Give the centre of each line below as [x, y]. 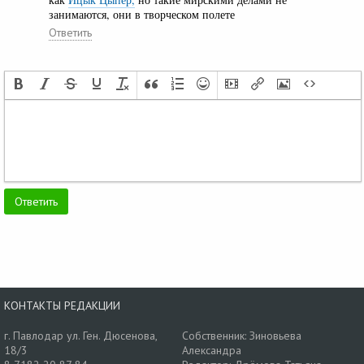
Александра [212, 350]
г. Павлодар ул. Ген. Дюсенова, [80, 335]
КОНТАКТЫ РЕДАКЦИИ [62, 305]
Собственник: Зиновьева [242, 335]
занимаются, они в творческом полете [142, 14]
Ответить [70, 32]
